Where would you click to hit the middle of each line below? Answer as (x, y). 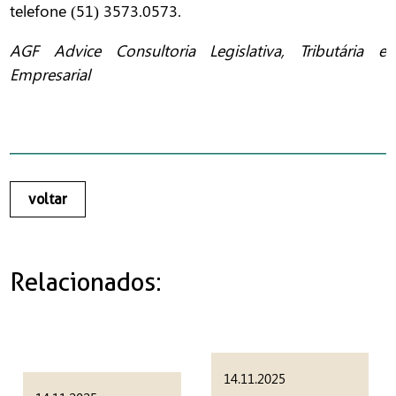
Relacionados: (86, 282)
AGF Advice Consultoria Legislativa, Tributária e (198, 51)
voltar (48, 200)
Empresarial (50, 75)
